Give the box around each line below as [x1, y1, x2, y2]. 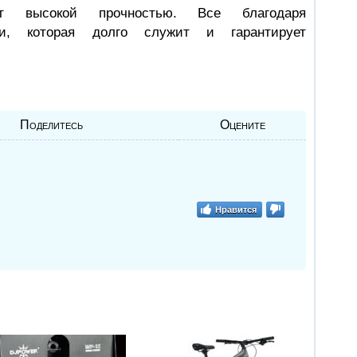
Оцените [219, 117, 265, 131]
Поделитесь [19, 117, 83, 131]
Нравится [214, 202, 257, 215]
